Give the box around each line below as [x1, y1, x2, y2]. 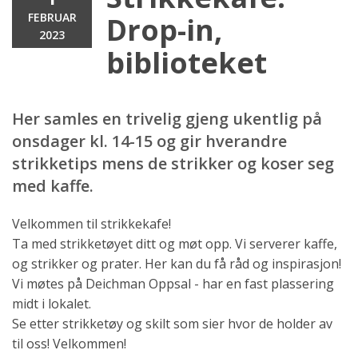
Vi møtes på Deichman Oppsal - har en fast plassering [12, 274, 334, 292]
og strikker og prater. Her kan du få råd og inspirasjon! [12, 254, 341, 272]
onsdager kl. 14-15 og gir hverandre [12, 129, 287, 152]
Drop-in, [106, 10, 222, 50]
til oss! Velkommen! [12, 334, 126, 352]
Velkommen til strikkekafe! [12, 214, 171, 233]
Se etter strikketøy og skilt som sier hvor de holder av [12, 314, 332, 332]
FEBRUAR [27, 9, 77, 25]
